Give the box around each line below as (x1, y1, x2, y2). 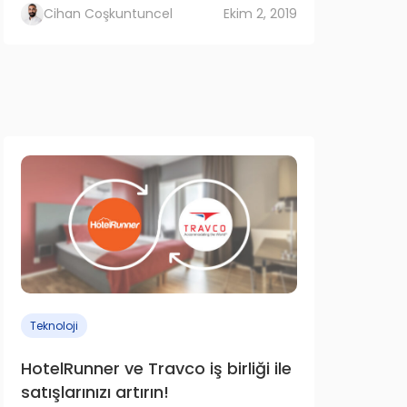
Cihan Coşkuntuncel (44, 5, 173, 23)
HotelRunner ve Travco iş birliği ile (21, 357, 292, 380)
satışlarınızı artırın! (21, 381, 169, 403)
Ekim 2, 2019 (223, 5, 297, 23)
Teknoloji (30, 318, 78, 333)
